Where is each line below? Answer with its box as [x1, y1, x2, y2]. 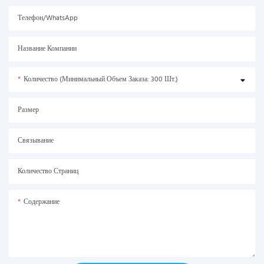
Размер [18, 104, 39, 116]
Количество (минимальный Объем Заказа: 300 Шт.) [24, 73, 178, 85]
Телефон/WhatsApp [18, 12, 78, 24]
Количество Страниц [18, 165, 78, 177]
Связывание [18, 134, 54, 147]
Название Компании [18, 42, 77, 55]
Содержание [24, 196, 60, 208]
